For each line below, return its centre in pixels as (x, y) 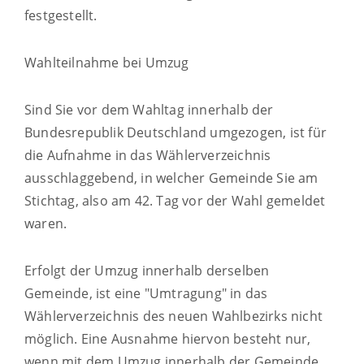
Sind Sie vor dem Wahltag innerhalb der (149, 109)
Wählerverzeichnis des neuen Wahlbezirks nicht (174, 316)
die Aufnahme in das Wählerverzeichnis (148, 155)
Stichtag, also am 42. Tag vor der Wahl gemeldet (175, 200)
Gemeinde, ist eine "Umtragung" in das (146, 293)
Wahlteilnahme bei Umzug (107, 62)
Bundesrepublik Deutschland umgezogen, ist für (176, 132)
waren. (46, 223)
